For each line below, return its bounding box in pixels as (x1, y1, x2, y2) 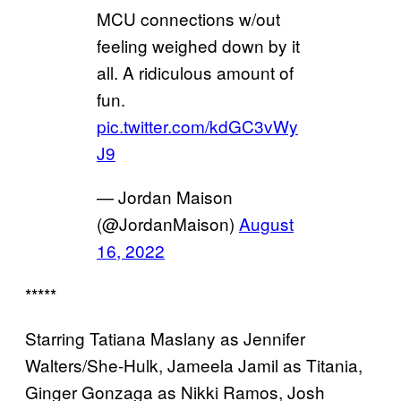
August (239, 210, 294, 235)
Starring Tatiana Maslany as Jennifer (25, 325, 305, 350)
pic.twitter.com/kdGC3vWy (97, 113, 298, 138)
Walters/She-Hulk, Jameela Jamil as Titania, (25, 352, 363, 377)
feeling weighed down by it (97, 32, 300, 57)
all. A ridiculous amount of (97, 59, 294, 84)
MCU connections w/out (97, 5, 280, 30)
